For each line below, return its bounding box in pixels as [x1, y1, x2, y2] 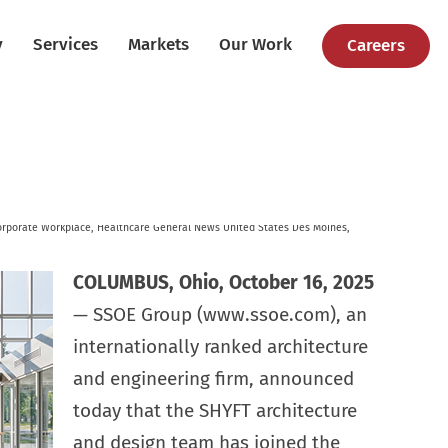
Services [32, 34, 98, 55]
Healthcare [96, 221, 150, 234]
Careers [346, 34, 405, 56]
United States [222, 221, 289, 234]
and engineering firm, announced [72, 367, 354, 390]
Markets [127, 34, 189, 55]
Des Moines [291, 221, 347, 234]
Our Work [218, 34, 292, 55]
